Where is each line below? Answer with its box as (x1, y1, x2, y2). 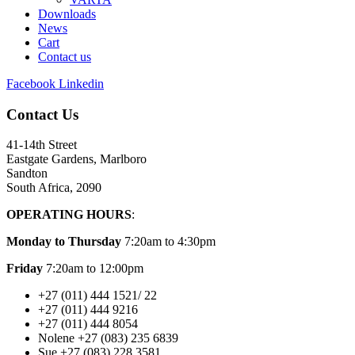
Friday (6, 261, 43, 276)
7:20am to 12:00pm (43, 261, 143, 276)
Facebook (6, 77, 55, 91)
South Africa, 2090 (6, 181, 101, 195)
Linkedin (59, 77, 104, 91)
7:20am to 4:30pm (121, 235, 216, 249)
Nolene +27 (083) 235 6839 (38, 331, 178, 345)
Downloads (38, 7, 96, 21)
